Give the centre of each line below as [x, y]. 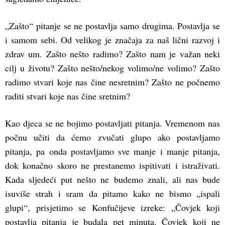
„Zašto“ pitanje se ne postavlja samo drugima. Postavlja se [113, 26]
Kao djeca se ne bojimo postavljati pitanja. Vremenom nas [113, 123]
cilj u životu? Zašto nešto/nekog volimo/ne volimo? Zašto [113, 68]
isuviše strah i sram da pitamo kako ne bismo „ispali [113, 194]
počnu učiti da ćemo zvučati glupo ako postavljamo [113, 137]
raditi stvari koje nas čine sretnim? [68, 96]
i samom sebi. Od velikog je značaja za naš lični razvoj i [113, 40]
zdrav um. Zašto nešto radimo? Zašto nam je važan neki [113, 54]
